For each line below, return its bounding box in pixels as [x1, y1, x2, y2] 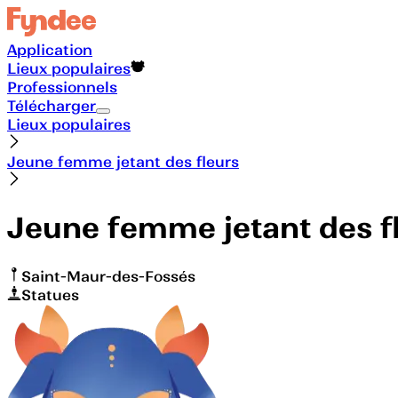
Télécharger [7, 96, 96, 115]
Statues [21, 285, 79, 304]
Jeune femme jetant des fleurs [7, 152, 239, 171]
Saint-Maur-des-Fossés [21, 267, 195, 285]
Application [7, 40, 92, 59]
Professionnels [7, 77, 117, 96]
